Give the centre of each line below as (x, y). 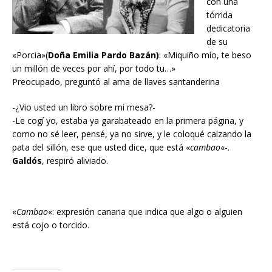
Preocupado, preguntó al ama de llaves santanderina (116, 82)
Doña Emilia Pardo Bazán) (104, 55)
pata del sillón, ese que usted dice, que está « (101, 148)
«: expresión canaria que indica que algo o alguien (145, 212)
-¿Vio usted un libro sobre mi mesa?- (84, 107)
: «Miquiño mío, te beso (205, 55)
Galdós (27, 161)
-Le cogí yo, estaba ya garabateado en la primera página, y (128, 121)
